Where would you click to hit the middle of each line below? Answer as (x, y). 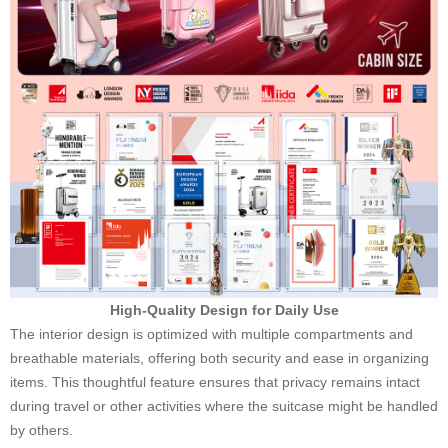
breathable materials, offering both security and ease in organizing (219, 357)
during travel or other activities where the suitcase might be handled (224, 405)
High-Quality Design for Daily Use (224, 309)
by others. (41, 429)
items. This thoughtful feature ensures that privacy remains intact (215, 381)
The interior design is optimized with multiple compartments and (211, 333)
